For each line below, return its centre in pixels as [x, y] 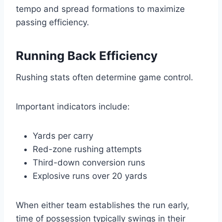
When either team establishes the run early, [103, 205]
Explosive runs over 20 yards [90, 176]
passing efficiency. [53, 23]
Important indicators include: [73, 107]
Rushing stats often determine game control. [105, 78]
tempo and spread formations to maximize [100, 9]
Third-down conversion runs [89, 163]
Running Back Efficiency [87, 56]
